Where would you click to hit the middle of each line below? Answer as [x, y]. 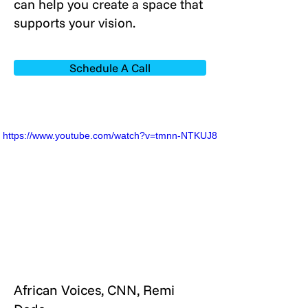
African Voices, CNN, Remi [94, 290]
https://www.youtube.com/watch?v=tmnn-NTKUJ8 [110, 135]
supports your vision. [75, 23]
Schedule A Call [110, 68]
